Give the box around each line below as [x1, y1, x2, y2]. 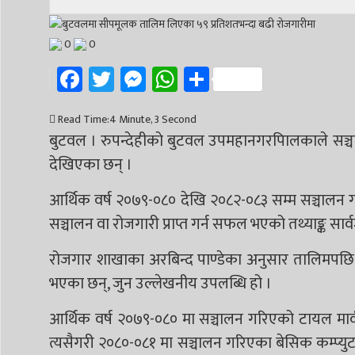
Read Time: [58, 109, 109, 128]
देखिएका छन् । [49, 151, 132, 178]
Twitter [114, 57, 193, 100]
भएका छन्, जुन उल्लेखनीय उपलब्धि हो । [49, 269, 272, 297]
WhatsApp [177, 57, 287, 100]
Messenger [146, 57, 261, 100]
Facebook [82, 57, 182, 100]
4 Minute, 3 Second [109, 109, 197, 128]
